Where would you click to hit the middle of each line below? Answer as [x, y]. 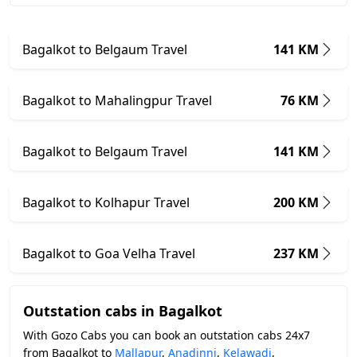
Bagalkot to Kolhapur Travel [106, 202]
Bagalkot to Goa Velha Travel [109, 253]
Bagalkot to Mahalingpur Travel [117, 100]
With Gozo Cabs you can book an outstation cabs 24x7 [167, 335]
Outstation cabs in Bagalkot [123, 311]
